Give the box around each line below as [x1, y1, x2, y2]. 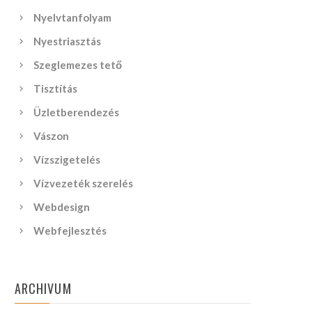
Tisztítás [33, 82, 78, 95]
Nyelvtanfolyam [33, 11, 112, 24]
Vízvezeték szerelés [33, 177, 134, 189]
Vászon [33, 130, 70, 142]
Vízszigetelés [33, 153, 101, 166]
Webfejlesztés [33, 224, 107, 237]
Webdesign [33, 201, 91, 213]
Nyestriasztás [33, 35, 102, 47]
